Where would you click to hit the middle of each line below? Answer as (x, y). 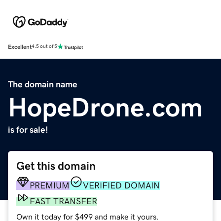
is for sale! (28, 129)
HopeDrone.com (105, 107)
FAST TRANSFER (63, 201)
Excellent (20, 47)
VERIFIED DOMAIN (121, 185)
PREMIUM (50, 185)
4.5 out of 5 (44, 47)
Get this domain (56, 166)
